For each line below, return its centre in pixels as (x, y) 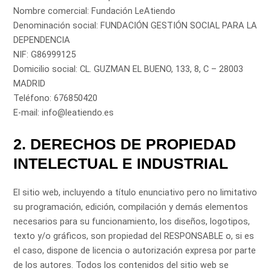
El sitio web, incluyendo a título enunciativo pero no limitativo (135, 193)
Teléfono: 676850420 (56, 98)
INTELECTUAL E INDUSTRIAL (121, 164)
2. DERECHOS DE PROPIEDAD (125, 144)
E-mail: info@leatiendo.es (64, 113)
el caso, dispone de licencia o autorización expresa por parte (135, 251)
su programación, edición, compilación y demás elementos (131, 207)
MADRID (30, 84)
